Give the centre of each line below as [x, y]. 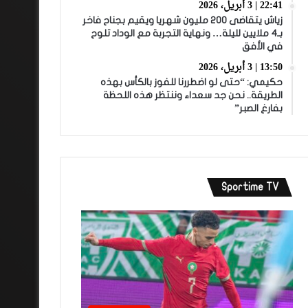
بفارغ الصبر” [258, 108]
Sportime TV [250, 187]
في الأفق [262, 46]
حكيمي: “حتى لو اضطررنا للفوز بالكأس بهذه [191, 82]
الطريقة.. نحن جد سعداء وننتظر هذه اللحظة [192, 95]
